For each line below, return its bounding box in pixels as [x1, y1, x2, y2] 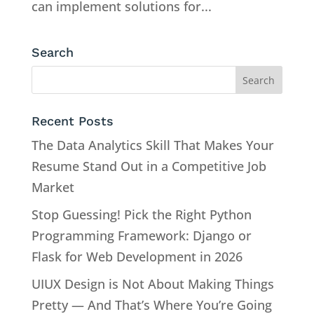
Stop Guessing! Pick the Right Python [31, 206, 252, 224]
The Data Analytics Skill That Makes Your [31, 137, 274, 154]
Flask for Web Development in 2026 [31, 248, 243, 266]
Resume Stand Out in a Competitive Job [31, 158, 266, 175]
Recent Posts [31, 114, 114, 129]
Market [31, 179, 74, 196]
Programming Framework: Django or [31, 227, 252, 245]
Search [31, 45, 74, 60]
